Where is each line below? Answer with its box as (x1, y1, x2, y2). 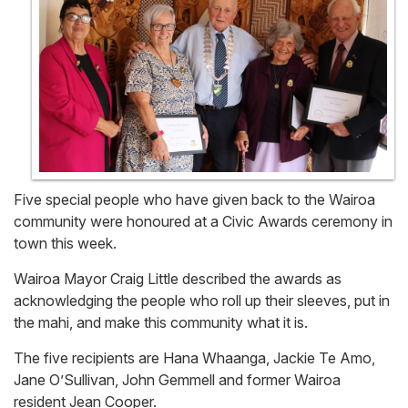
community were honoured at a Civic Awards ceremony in (14, 212, 393, 231)
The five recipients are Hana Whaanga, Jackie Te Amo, (14, 349, 375, 368)
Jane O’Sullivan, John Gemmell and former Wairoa (14, 371, 341, 390)
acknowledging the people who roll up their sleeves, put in (14, 291, 390, 311)
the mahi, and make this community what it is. (14, 313, 308, 332)
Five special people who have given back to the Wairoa (14, 190, 375, 209)
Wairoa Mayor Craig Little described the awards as (14, 270, 342, 289)
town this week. (14, 234, 117, 253)
